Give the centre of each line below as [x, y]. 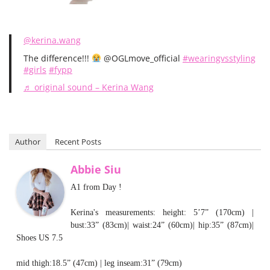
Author [28, 142]
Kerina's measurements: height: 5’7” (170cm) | [162, 212]
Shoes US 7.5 [39, 238]
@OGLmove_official [142, 58]
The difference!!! [58, 58]
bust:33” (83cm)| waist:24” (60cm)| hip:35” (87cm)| [162, 225]
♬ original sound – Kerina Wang [89, 87]
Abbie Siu [96, 169]
